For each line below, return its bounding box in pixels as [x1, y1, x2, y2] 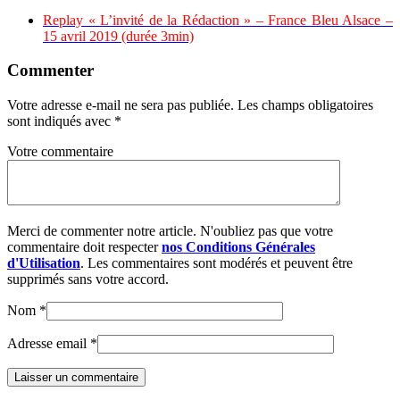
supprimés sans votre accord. [7, 271, 169, 287]
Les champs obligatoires [237, 97, 373, 113]
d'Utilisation [7, 255, 80, 271]
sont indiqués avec [7, 113, 114, 129]
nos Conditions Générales [162, 239, 315, 255]
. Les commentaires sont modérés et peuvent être [80, 255, 353, 271]
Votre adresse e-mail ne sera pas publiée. [7, 97, 234, 113]
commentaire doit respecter [7, 239, 162, 255]
